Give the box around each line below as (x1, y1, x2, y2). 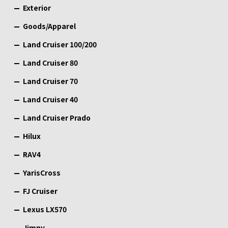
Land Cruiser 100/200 (23, 39, 97, 50)
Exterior (23, 3, 51, 13)
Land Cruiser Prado (23, 112, 91, 123)
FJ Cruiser (23, 186, 58, 196)
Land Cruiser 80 (23, 58, 78, 68)
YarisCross (23, 167, 61, 178)
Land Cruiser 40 (23, 94, 78, 105)
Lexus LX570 (23, 204, 67, 215)
